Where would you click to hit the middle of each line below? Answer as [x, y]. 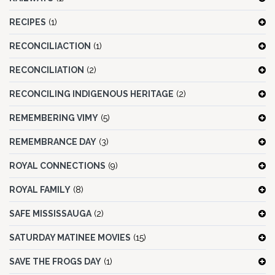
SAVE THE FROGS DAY [55, 262]
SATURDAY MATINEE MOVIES [70, 238]
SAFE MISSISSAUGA [50, 214]
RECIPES [28, 22]
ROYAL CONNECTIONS [57, 166]
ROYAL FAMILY [40, 190]
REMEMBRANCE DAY [53, 142]
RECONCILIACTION [50, 46]
